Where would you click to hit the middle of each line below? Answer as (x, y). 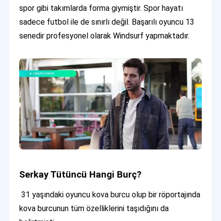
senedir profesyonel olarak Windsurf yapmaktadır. (105, 36)
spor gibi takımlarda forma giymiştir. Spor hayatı (101, 8)
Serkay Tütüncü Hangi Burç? (81, 174)
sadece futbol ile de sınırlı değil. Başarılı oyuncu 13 (107, 22)
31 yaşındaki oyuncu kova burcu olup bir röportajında (110, 194)
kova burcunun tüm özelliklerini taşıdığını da (94, 208)
